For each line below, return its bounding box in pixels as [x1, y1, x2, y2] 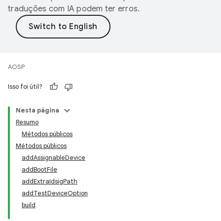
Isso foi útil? [8, 82, 42, 91]
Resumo [16, 118, 38, 126]
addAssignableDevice [22, 153, 85, 162]
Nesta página [16, 106, 59, 114]
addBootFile [22, 165, 57, 174]
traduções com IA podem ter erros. [8, 4, 140, 14]
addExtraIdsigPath [22, 177, 77, 185]
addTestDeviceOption [22, 189, 88, 197]
